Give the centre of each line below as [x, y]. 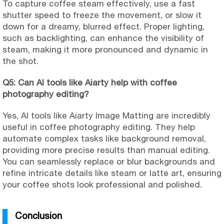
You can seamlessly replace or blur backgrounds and [109, 162]
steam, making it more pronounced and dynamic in [105, 50]
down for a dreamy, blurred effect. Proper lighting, [103, 27]
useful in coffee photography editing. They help [99, 127]
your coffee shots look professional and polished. [102, 185]
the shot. [20, 61]
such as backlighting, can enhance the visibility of [103, 38]
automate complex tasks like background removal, [104, 139]
